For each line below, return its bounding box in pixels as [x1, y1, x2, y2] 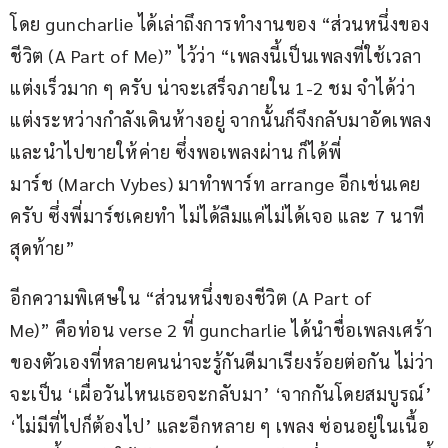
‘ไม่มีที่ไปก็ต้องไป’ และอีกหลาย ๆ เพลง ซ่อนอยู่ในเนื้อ [10, 414, 429, 438]
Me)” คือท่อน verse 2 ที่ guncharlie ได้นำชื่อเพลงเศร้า [10, 318, 433, 342]
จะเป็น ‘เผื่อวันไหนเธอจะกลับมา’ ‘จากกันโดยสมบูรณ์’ [10, 382, 437, 406]
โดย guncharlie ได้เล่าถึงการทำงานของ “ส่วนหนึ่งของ [10, 12, 430, 36]
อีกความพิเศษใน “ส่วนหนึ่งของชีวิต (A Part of [10, 286, 377, 310]
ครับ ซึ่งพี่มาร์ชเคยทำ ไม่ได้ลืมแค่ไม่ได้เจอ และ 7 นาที [10, 204, 425, 228]
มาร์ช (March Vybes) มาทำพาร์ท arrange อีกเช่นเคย [10, 172, 421, 196]
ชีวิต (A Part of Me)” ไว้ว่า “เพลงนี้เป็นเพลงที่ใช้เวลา [10, 44, 422, 68]
